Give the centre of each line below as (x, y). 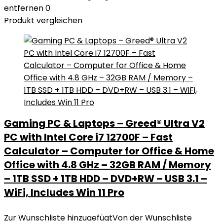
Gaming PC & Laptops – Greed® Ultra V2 (104, 123)
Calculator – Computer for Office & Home (109, 151)
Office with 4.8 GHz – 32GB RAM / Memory (108, 165)
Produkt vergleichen (43, 20)
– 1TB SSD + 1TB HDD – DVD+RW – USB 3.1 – (106, 179)
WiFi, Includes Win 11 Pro (64, 192)
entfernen (24, 8)
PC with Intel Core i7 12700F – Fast (88, 137)
